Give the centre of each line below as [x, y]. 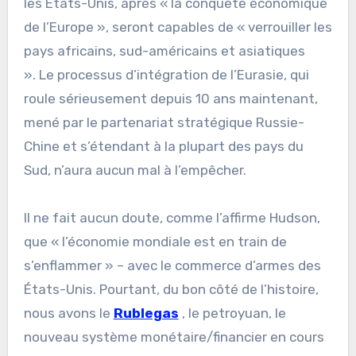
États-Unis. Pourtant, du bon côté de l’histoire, [171, 289]
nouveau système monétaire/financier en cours [174, 337]
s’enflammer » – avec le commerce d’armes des [172, 265]
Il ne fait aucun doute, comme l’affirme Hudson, [172, 217]
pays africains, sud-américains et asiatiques [164, 50]
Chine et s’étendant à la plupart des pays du [163, 146]
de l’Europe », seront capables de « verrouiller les [178, 27]
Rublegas [146, 313]
